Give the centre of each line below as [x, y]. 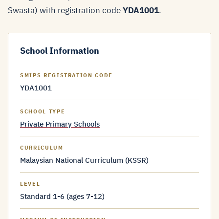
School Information [60, 51]
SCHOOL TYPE [43, 111]
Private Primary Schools [60, 124]
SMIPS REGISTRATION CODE [66, 75]
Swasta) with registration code [65, 10]
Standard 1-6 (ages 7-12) [62, 196]
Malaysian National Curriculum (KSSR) [84, 160]
